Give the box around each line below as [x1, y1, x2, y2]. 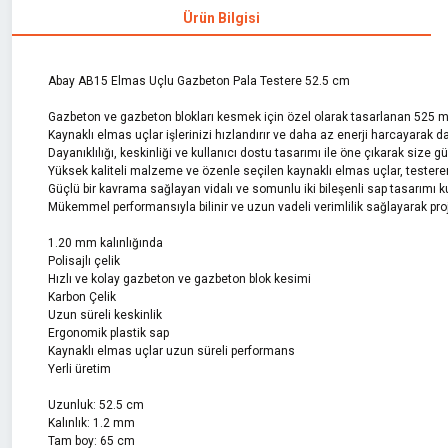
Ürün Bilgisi [182, 9, 260, 26]
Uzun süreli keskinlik [48, 308, 162, 322]
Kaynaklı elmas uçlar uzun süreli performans [48, 344, 295, 358]
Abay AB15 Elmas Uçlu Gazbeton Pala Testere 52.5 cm [48, 74, 350, 88]
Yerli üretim [48, 362, 111, 376]
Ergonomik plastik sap [48, 326, 169, 340]
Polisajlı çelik [48, 254, 120, 268]
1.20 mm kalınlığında [48, 236, 163, 250]
